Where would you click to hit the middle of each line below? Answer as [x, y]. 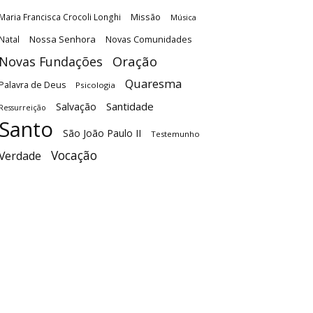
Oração [135, 61]
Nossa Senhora [63, 39]
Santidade [130, 106]
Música [183, 17]
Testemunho [175, 134]
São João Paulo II [102, 133]
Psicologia [95, 85]
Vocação [74, 155]
